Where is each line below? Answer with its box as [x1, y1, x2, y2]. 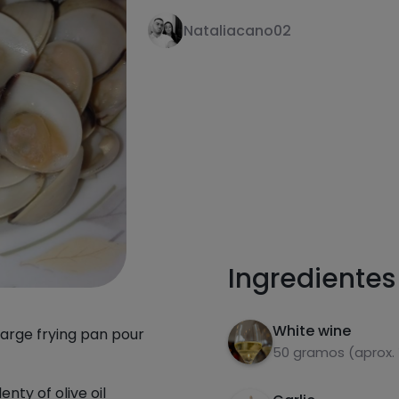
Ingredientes [228, 260, 395, 298]
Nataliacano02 [183, 20, 292, 41]
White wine [273, 321, 351, 342]
